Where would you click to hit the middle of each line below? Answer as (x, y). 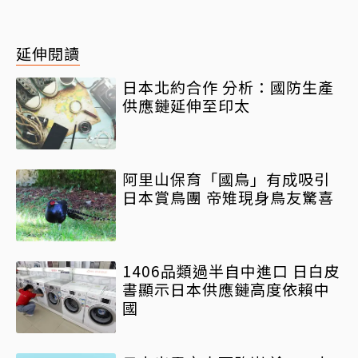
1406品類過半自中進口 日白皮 (231, 270)
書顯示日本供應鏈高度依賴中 (226, 288)
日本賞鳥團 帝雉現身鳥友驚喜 (228, 197)
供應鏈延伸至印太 (186, 105)
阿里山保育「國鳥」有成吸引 (226, 178)
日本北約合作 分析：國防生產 (228, 86)
